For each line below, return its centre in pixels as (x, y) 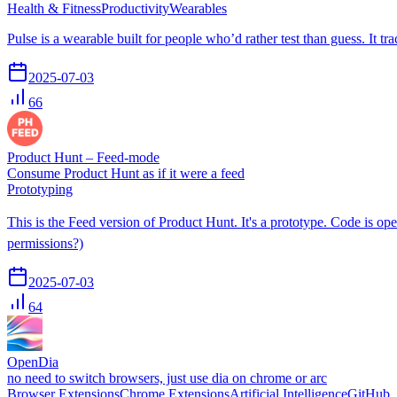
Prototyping (40, 189)
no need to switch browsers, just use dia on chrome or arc (167, 378)
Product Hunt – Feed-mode (83, 157)
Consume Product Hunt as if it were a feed (126, 173)
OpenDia (33, 362)
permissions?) (45, 243)
